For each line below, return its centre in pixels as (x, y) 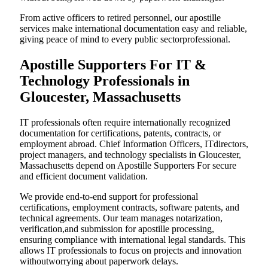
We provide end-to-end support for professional (109, 196)
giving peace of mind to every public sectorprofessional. (125, 39)
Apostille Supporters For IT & (113, 64)
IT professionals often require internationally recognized (125, 122)
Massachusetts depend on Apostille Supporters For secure (128, 165)
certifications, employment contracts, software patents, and (130, 207)
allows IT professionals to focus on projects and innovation (131, 250)
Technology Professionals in (105, 80)
